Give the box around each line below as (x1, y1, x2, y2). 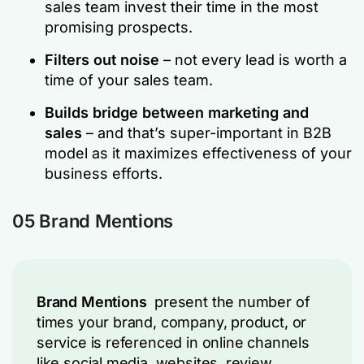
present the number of (150, 293, 310, 310)
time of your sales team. (45, 71, 213, 89)
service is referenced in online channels (37, 334, 310, 351)
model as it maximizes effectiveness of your (45, 145, 352, 162)
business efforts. (45, 165, 162, 182)
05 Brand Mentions (12, 210, 174, 232)
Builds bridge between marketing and (45, 104, 309, 121)
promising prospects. (45, 19, 193, 36)
